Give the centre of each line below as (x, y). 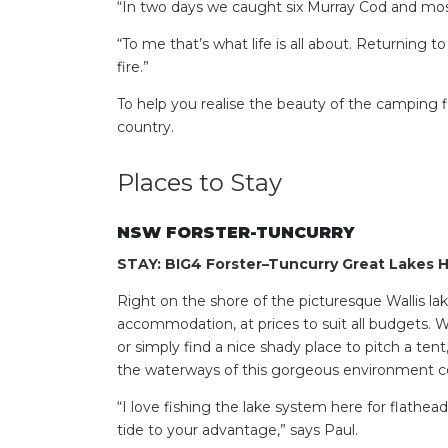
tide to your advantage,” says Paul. (237, 429)
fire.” (133, 66)
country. (145, 126)
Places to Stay (199, 183)
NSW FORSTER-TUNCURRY (235, 232)
